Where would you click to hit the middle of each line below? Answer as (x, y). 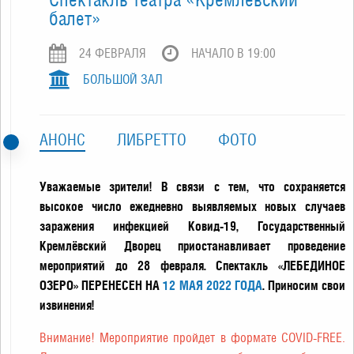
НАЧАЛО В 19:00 (233, 53)
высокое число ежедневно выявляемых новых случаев (192, 206)
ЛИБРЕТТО (152, 140)
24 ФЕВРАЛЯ (113, 53)
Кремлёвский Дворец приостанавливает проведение (192, 246)
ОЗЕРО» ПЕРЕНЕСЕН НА (102, 285)
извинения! (67, 305)
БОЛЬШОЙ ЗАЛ (123, 79)
